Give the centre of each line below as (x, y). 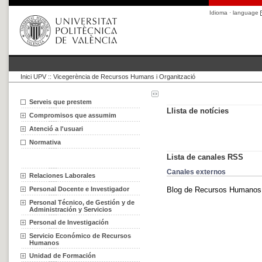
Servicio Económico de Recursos (80, 236)
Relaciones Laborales (62, 175)
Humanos (44, 243)
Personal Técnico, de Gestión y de (82, 202)
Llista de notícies (198, 111)
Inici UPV (33, 77)
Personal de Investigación (69, 222)
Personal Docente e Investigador (79, 189)
